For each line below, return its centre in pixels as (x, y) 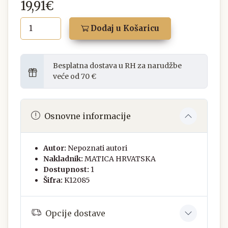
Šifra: (53, 180)
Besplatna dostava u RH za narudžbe (117, 66)
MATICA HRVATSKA (120, 159)
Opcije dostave (75, 213)
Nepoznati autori (97, 148)
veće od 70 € (75, 77)
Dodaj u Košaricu (124, 28)
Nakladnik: (63, 159)
